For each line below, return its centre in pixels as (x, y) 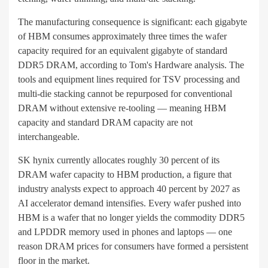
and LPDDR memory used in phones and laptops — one (125, 232)
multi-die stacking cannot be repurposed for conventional (125, 94)
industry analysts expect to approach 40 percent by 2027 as (129, 189)
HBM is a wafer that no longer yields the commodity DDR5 (131, 218)
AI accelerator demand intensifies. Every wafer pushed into (130, 203)
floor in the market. (54, 261)
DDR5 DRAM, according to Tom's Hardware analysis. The (131, 65)
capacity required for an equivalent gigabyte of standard (123, 51)
